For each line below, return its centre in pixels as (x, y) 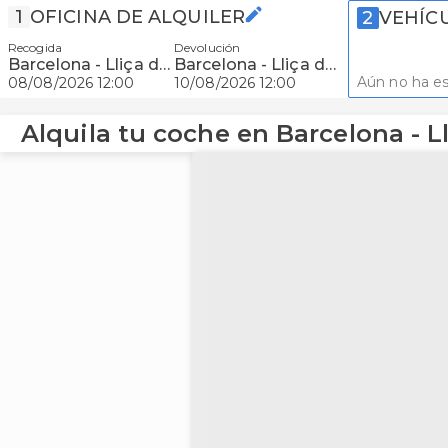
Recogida (35, 47)
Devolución (207, 47)
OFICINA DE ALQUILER (137, 17)
